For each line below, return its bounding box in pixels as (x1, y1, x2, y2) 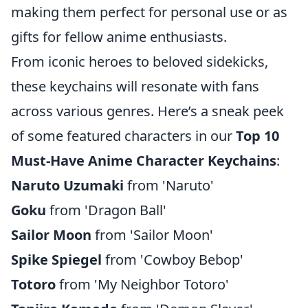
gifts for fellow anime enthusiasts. (11, 27, 227, 46)
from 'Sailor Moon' (91, 225, 213, 244)
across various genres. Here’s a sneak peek (11, 102, 284, 120)
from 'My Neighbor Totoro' (56, 275, 229, 294)
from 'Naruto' (124, 176, 214, 195)
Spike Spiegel (11, 250, 102, 269)
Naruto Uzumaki (11, 176, 124, 195)
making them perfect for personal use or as (11, 3, 287, 21)
